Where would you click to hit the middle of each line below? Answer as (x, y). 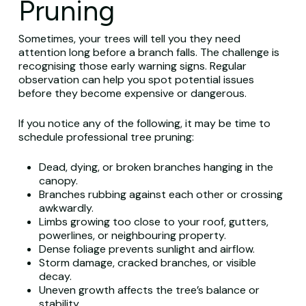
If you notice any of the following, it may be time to (144, 123)
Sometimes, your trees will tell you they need (129, 39)
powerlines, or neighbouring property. (132, 235)
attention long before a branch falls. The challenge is (149, 52)
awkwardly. (66, 208)
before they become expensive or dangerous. (132, 93)
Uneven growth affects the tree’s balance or (149, 290)
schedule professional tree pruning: (106, 137)
